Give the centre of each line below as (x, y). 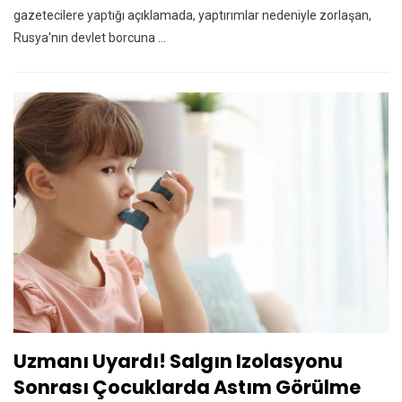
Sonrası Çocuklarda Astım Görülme (187, 387)
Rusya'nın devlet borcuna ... (90, 38)
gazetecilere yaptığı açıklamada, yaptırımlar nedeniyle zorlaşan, (192, 16)
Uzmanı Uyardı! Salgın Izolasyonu (178, 361)
